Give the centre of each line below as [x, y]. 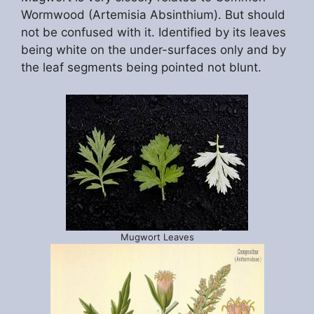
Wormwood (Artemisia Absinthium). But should [153, 15]
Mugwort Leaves [157, 237]
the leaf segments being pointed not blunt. [141, 68]
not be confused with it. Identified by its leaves [153, 33]
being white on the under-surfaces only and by [153, 50]
